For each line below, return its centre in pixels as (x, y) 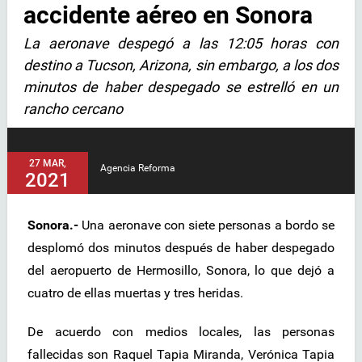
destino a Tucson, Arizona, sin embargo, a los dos (181, 65)
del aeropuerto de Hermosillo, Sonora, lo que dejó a (181, 271)
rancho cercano (73, 108)
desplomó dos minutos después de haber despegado (181, 248)
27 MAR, (48, 164)
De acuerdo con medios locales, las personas (181, 332)
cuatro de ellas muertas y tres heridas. (135, 293)
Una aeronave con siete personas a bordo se (208, 225)
